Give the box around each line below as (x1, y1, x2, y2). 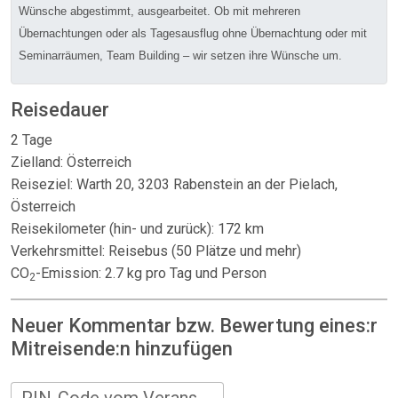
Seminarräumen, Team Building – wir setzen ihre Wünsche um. (19, 49, 342, 62)
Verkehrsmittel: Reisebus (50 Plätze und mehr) (11, 243, 301, 259)
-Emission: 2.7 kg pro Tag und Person (36, 265, 267, 282)
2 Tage (11, 131, 52, 148)
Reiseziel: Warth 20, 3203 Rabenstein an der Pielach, (11, 176, 338, 193)
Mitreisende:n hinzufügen (11, 338, 233, 360)
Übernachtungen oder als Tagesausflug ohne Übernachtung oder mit (19, 27, 367, 40)
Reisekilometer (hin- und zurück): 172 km (11, 220, 264, 237)
